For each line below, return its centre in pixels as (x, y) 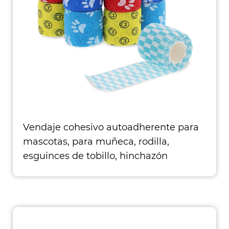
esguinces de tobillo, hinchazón (95, 156)
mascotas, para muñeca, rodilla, (96, 142)
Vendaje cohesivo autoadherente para (111, 127)
